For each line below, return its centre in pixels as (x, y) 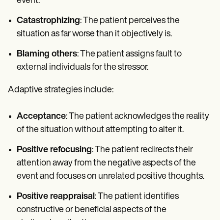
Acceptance (41, 117)
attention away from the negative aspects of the (106, 164)
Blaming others (47, 55)
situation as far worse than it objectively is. (94, 34)
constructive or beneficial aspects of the (92, 210)
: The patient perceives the (130, 21)
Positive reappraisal (56, 197)
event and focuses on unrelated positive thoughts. (110, 177)
